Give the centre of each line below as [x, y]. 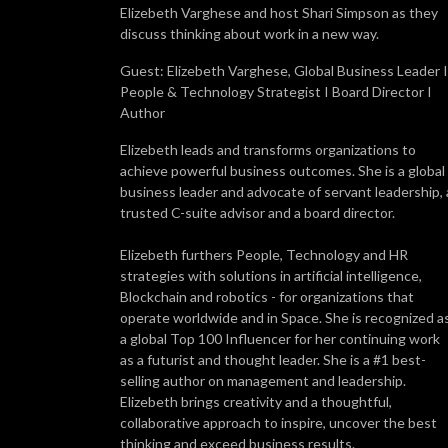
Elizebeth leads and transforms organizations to [268, 149]
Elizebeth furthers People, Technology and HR [264, 254]
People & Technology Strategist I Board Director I [276, 91]
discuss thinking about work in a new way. [249, 33]
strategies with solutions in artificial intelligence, [271, 275]
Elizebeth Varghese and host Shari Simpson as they [279, 12]
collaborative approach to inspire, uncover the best [278, 422]
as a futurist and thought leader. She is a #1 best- [273, 359]
